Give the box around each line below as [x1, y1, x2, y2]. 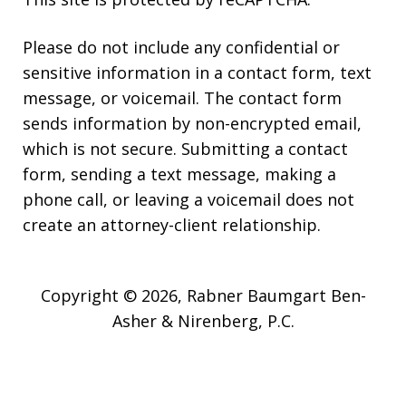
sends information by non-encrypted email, [23, 111, 362, 134]
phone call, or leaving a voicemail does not [23, 188, 354, 210]
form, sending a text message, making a [23, 162, 336, 185]
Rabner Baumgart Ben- [186, 284, 366, 306]
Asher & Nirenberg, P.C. [111, 309, 295, 332]
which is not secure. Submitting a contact [23, 137, 348, 159]
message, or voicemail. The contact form [23, 86, 342, 109]
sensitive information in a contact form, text [23, 61, 372, 83]
